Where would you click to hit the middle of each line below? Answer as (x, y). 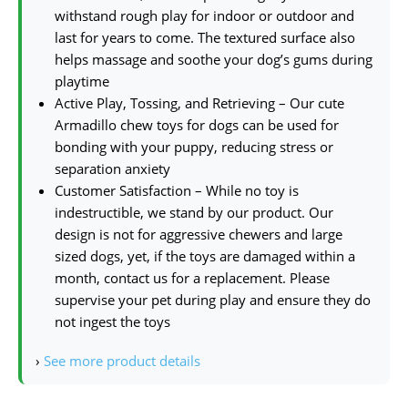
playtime (82, 81)
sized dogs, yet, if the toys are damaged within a (205, 255)
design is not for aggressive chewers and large (199, 234)
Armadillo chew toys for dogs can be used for (197, 124)
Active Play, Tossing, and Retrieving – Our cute (199, 102)
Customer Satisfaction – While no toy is (177, 190)
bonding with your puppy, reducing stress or (194, 146)
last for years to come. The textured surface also (205, 37)
